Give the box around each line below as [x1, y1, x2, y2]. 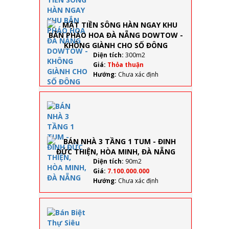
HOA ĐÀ [184, 38, 211, 47]
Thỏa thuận [107, 60, 144, 69]
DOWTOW [184, 56, 218, 65]
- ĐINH [184, 136, 205, 145]
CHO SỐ [184, 84, 210, 93]
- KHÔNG [184, 65, 213, 75]
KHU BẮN [184, 19, 214, 29]
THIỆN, [184, 154, 207, 164]
